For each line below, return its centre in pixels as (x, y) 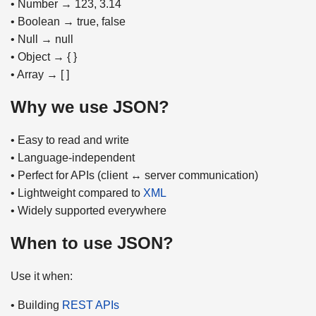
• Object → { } (44, 57)
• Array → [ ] (40, 75)
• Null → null (42, 39)
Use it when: (42, 276)
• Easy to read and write (70, 140)
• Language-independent (73, 157)
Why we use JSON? (90, 107)
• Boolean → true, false (68, 22)
